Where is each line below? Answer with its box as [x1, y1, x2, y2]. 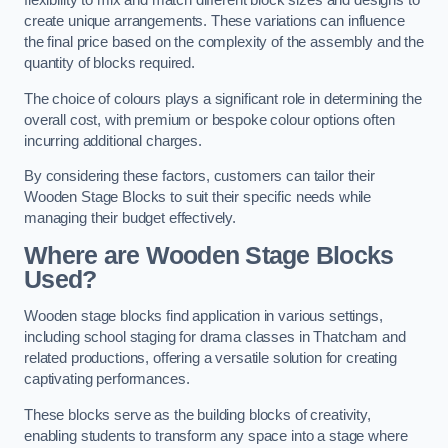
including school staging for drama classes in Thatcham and [24, 329, 406, 346]
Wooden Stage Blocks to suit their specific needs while [24, 189, 372, 206]
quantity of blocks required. [24, 55, 195, 72]
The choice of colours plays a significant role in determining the [24, 90, 422, 107]
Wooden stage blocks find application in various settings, [24, 308, 383, 325]
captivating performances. [24, 371, 190, 388]
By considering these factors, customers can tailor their [24, 168, 375, 185]
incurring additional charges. [24, 132, 202, 149]
